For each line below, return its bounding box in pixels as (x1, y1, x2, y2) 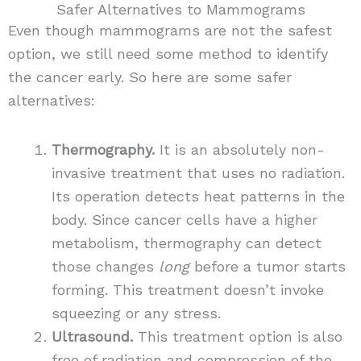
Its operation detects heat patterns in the (51, 187, 345, 205)
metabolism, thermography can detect (51, 234, 322, 251)
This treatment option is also (132, 327, 342, 345)
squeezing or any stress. (51, 304, 221, 322)
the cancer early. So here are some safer (7, 68, 292, 86)
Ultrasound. (51, 327, 133, 345)
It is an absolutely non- (154, 140, 325, 158)
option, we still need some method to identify (7, 45, 328, 63)
